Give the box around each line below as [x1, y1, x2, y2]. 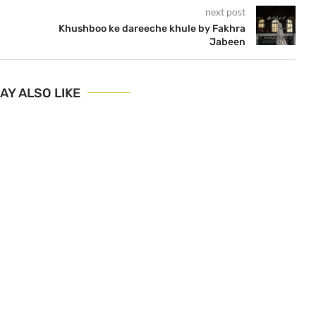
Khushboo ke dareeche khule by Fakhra [58, 22, 245, 35]
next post [205, 5, 245, 18]
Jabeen [209, 35, 245, 48]
